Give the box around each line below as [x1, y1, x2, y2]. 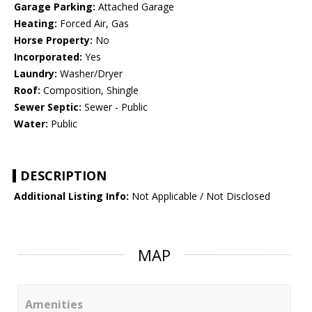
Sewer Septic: [14, 100, 81, 114]
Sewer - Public [81, 100, 148, 114]
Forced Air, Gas [57, 17, 129, 31]
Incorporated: [14, 50, 82, 64]
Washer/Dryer [57, 67, 123, 81]
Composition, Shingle [40, 84, 139, 97]
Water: [14, 117, 48, 131]
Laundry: [14, 67, 57, 81]
